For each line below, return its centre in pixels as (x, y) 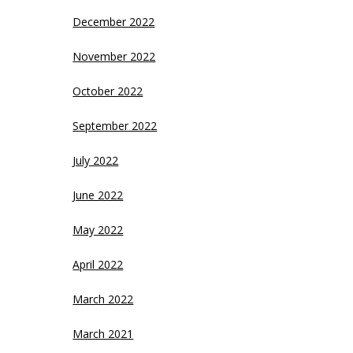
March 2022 (103, 299)
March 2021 (103, 334)
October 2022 (108, 91)
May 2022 (98, 230)
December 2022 (114, 22)
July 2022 (96, 160)
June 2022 (98, 195)
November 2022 (114, 56)
